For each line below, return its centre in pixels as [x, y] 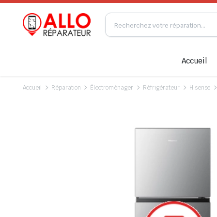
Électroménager [112, 87]
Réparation [66, 87]
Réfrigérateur [161, 87]
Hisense [200, 87]
